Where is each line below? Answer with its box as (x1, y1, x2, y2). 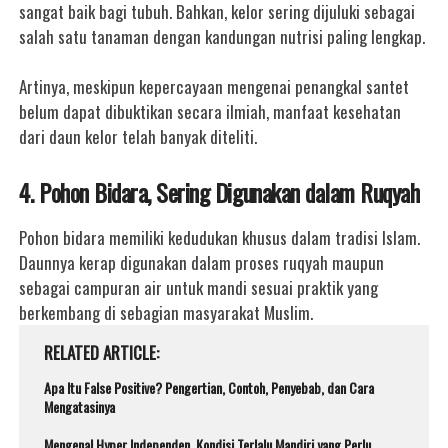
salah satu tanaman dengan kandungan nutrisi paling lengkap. (19, 24, 426, 49)
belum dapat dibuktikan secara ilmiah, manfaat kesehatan (19, 99, 402, 124)
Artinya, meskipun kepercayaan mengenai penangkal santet (19, 74, 410, 99)
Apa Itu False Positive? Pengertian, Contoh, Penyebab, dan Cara (44, 377, 375, 398)
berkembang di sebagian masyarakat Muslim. (19, 300, 314, 325)
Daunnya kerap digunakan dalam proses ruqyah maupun (19, 250, 385, 275)
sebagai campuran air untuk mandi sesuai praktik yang (19, 275, 379, 300)
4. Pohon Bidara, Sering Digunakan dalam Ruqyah (19, 174, 420, 210)
